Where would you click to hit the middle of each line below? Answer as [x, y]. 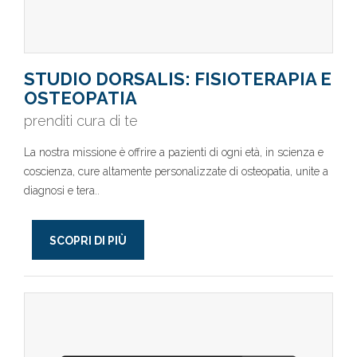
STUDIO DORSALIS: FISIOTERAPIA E [178, 79]
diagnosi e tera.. [62, 190]
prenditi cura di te [81, 121]
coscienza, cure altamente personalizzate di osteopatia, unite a [176, 171]
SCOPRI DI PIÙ [88, 241]
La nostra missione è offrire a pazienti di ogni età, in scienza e [174, 152]
